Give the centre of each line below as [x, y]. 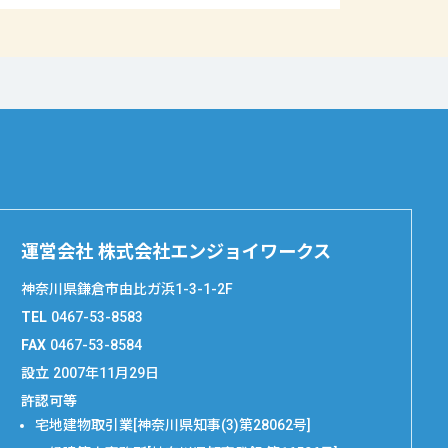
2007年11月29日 [106, 373]
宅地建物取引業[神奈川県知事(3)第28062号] [173, 425]
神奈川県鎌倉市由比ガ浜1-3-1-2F [127, 289]
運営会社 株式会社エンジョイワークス [176, 252]
